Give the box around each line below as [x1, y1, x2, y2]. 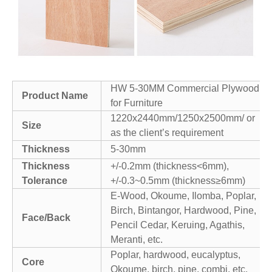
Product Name [22, 90, 88, 101]
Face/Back [22, 212, 70, 223]
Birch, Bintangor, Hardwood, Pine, [110, 205, 256, 216]
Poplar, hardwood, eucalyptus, [110, 249, 240, 260]
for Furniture [110, 97, 163, 108]
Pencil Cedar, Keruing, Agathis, [110, 219, 245, 230]
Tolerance [22, 175, 67, 186]
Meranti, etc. [110, 234, 163, 245]
